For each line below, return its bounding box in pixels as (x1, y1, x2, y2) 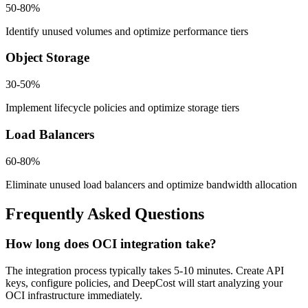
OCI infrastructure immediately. (5, 289, 142, 302)
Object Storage (5, 50, 89, 65)
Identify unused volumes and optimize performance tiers (5, 25, 248, 37)
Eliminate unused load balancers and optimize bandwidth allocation (5, 178, 297, 190)
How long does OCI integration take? (5, 236, 217, 252)
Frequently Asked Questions (5, 204, 204, 223)
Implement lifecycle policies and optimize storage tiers (5, 102, 239, 114)
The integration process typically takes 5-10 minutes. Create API (5, 265, 284, 277)
